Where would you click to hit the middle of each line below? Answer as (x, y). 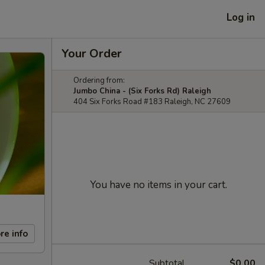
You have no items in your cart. (159, 185)
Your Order (92, 54)
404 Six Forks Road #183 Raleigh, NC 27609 (152, 102)
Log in (241, 17)
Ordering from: (99, 80)
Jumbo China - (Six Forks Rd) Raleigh (142, 91)
